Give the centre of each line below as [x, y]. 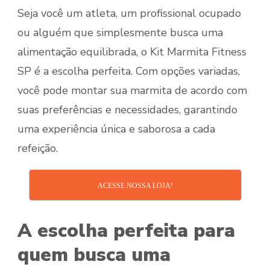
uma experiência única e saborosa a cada [116, 129]
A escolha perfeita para [126, 231]
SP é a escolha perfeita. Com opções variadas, [129, 71]
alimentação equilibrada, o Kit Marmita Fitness [132, 52]
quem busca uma [94, 255]
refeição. [38, 149]
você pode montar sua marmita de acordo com [132, 91]
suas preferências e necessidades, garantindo [127, 110]
